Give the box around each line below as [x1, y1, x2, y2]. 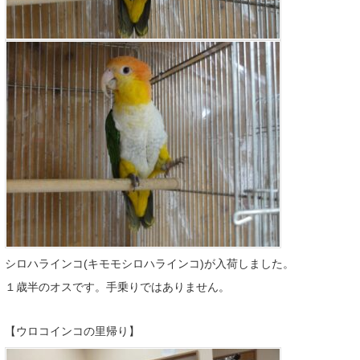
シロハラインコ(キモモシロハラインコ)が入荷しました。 [5, 256, 294, 270]
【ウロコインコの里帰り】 [5, 324, 140, 337]
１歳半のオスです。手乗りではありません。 [5, 280, 230, 293]
